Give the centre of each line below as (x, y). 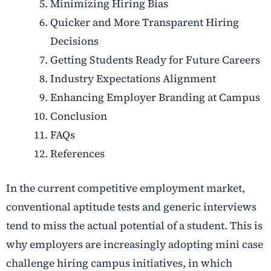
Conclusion (78, 116)
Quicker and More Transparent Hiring (144, 23)
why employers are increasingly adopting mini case (135, 245)
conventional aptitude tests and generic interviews (131, 207)
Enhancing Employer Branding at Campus (155, 98)
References (77, 154)
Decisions (74, 41)
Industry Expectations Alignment (133, 79)
